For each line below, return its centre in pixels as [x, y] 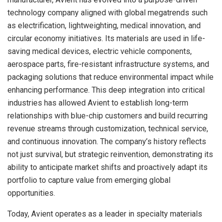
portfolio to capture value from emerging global [89, 180]
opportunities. [31, 193]
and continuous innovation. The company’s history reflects [107, 141]
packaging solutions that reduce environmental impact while [111, 77]
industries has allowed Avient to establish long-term [98, 103]
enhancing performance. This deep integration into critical [106, 90]
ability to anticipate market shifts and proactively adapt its [108, 167]
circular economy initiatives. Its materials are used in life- [106, 38]
